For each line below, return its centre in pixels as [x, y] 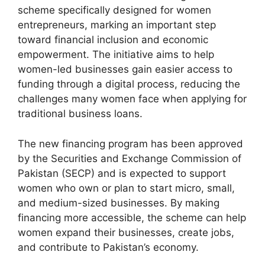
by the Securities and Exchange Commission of [130, 158]
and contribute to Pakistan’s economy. [108, 247]
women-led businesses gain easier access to [125, 70]
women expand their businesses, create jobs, [126, 232]
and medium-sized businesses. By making [119, 203]
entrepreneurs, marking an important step [117, 25]
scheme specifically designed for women [114, 10]
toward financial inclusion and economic [113, 40]
